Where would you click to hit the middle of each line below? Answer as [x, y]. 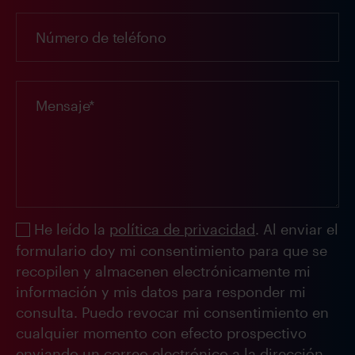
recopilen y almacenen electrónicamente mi [163, 271]
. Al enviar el [297, 229]
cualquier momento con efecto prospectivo [161, 333]
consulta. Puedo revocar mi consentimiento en [172, 313]
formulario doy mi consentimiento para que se [172, 251]
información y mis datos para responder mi [161, 292]
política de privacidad [182, 229]
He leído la [72, 229]
